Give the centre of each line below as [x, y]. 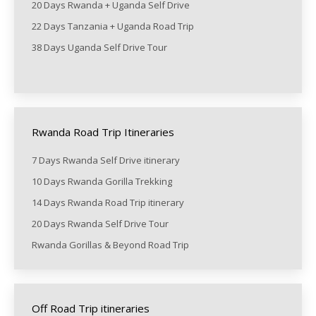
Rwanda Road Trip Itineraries [103, 132]
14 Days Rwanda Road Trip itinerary [108, 203]
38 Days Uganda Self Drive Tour [99, 48]
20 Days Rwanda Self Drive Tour [100, 224]
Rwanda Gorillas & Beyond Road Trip [111, 245]
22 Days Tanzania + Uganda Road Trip [113, 26]
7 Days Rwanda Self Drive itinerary [107, 160]
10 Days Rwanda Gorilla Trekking [102, 182]
